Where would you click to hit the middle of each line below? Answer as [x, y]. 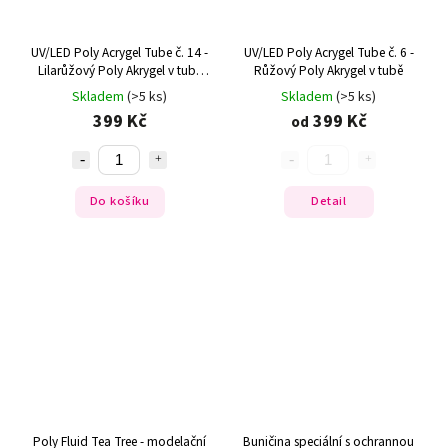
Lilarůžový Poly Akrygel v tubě [119, 70]
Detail [328, 201]
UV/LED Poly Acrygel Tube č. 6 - [328, 52]
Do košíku [119, 201]
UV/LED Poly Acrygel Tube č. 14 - [119, 52]
